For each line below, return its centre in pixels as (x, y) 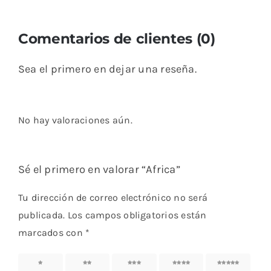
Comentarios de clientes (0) (116, 39)
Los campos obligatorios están (137, 215)
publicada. (41, 215)
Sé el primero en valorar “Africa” (99, 170)
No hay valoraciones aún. (75, 120)
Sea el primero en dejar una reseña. (107, 69)
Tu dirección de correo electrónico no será (113, 198)
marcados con (52, 233)
